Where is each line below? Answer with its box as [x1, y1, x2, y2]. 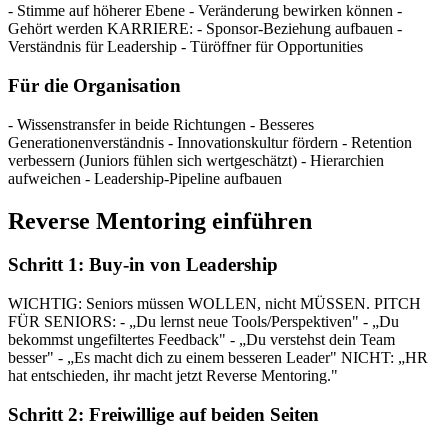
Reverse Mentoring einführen [8, 207, 312, 234]
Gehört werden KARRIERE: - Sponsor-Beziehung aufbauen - [8, 20, 402, 38]
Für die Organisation [8, 74, 181, 96]
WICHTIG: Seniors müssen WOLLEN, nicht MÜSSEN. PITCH [8, 295, 421, 313]
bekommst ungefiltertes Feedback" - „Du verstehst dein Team [8, 331, 395, 349]
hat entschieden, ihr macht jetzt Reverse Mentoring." [8, 367, 338, 385]
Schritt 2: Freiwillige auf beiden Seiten [8, 403, 319, 425]
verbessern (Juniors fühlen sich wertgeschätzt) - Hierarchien [8, 151, 384, 169]
